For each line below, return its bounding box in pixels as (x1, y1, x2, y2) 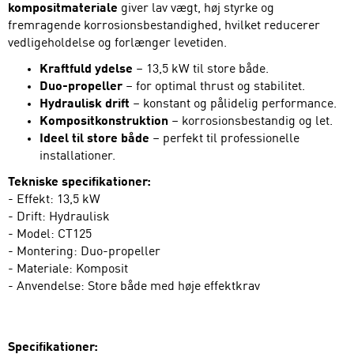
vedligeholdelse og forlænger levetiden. (8, 36, 227, 50)
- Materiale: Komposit (8, 262, 128, 276)
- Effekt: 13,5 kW (8, 193, 100, 206)
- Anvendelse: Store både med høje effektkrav (8, 280, 260, 293)
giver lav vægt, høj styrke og (118, 2, 274, 15)
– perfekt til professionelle (149, 132, 299, 145)
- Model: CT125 (8, 228, 92, 241)
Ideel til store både (40, 132, 149, 145)
